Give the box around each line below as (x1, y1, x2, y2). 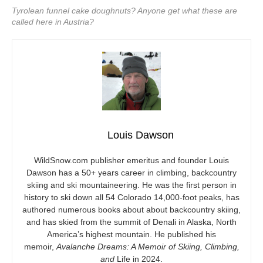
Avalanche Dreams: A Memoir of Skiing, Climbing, (56, 242, 240, 251)
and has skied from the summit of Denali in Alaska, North (26, 217, 237, 227)
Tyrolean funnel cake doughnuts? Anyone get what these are (12, 6, 237, 15)
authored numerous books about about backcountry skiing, (22, 205, 241, 214)
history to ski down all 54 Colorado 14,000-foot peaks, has (23, 193, 240, 202)
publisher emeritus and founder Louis (88, 156, 229, 165)
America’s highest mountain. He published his (47, 230, 216, 239)
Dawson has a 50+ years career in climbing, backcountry (26, 168, 237, 177)
